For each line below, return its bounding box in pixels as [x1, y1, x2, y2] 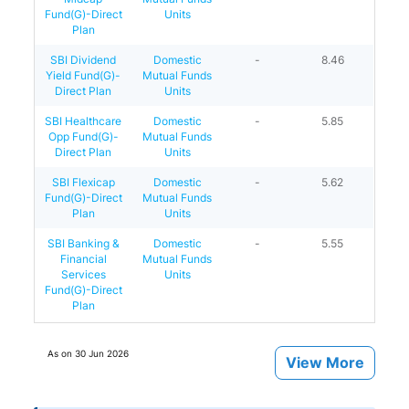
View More [285, 353, 364, 372]
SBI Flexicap [51, 174, 115, 189]
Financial [59, 251, 107, 266]
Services [60, 267, 106, 281]
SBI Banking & [47, 236, 120, 250]
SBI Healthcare [45, 113, 122, 128]
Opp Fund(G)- [47, 129, 119, 143]
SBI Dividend [50, 52, 117, 67]
